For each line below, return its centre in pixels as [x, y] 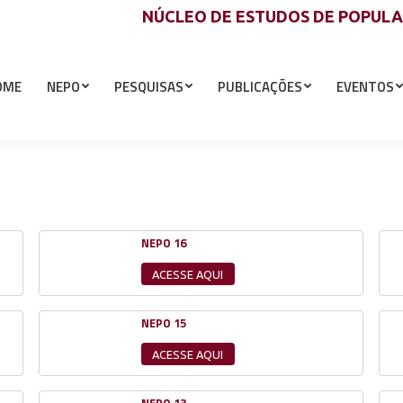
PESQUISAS [149, 86]
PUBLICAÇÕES [260, 86]
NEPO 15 [163, 323]
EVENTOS [365, 86]
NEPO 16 [163, 243]
